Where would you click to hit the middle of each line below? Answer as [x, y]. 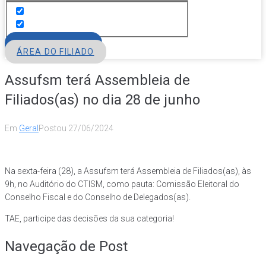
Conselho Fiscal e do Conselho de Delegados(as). [98, 197]
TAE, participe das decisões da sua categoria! [89, 219]
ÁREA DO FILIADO [56, 52]
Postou [53, 129]
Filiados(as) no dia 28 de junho [102, 100]
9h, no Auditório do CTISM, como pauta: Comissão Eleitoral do [122, 184]
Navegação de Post [66, 247]
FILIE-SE [54, 44]
